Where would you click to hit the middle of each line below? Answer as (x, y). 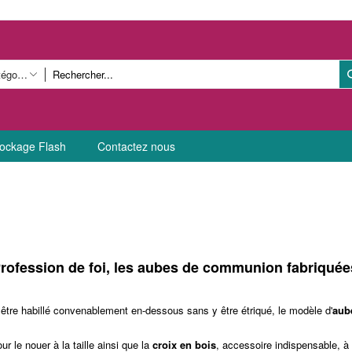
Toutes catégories (23, 74)
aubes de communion (212, 267)
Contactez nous (136, 146)
